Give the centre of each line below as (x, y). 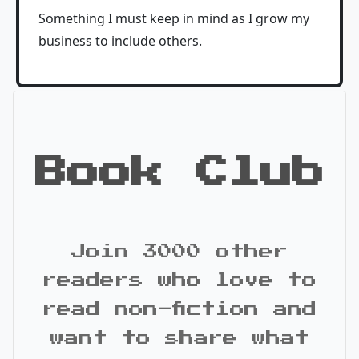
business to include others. (120, 41)
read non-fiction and (179, 309)
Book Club (179, 172)
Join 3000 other (179, 252)
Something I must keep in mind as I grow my (174, 18)
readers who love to (179, 280)
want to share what (179, 338)
